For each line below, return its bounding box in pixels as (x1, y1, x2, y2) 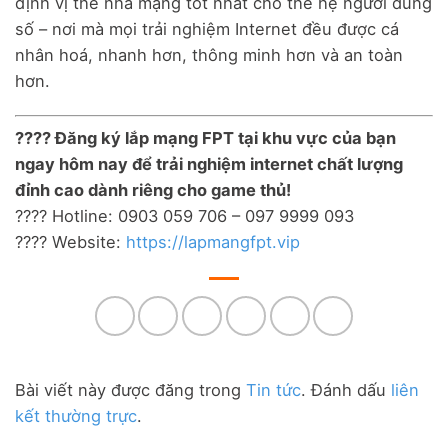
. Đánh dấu (301, 379, 391, 400)
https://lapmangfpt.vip (126, 232, 300, 253)
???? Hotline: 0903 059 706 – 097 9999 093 (15, 206, 354, 227)
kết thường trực (15, 405, 137, 426)
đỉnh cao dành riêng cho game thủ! (15, 180, 291, 201)
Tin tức (246, 379, 301, 400)
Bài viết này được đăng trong (15, 379, 246, 400)
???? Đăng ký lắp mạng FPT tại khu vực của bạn (15, 128, 396, 149)
